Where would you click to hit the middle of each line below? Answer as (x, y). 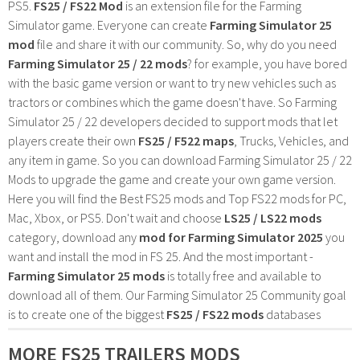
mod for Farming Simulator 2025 (231, 237)
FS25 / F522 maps (186, 140)
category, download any (74, 237)
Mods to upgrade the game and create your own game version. (172, 179)
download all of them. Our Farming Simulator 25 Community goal (177, 295)
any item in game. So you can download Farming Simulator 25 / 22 (180, 160)
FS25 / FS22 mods (215, 314)
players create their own (73, 140)
